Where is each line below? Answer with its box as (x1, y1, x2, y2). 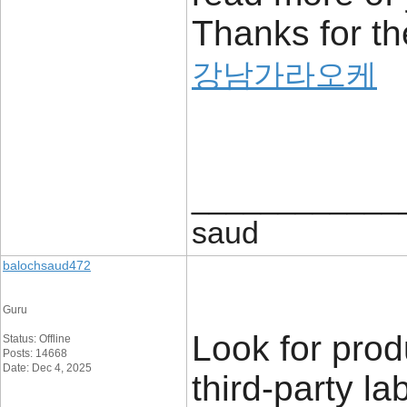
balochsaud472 (3, 258, 91, 273)
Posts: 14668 (3, 347, 67, 360)
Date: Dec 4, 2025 (3, 362, 92, 374)
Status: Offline (3, 333, 71, 345)
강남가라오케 (192, 57, 377, 92)
